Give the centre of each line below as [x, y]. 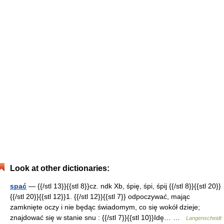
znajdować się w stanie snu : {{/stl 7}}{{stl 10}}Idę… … [98, 217]
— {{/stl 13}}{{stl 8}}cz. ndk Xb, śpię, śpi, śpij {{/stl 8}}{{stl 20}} [124, 186]
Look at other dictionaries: [60, 168]
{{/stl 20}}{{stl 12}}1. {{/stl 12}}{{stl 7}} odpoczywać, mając [100, 196]
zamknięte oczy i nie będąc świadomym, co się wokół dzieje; [105, 207]
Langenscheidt [204, 218]
